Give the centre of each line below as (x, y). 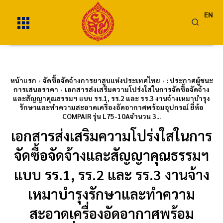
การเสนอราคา (36, 89)
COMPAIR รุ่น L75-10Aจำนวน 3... (111, 116)
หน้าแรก (23, 80)
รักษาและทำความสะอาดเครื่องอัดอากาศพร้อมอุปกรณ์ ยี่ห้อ (111, 107)
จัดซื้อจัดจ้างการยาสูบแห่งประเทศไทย (101, 80)
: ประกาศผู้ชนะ (190, 80)
